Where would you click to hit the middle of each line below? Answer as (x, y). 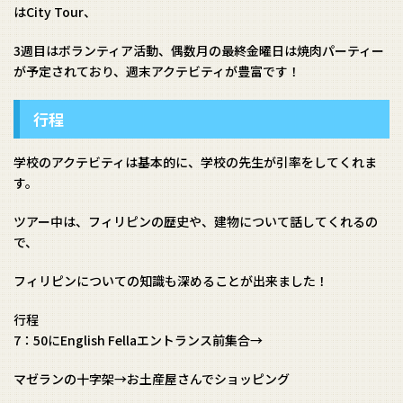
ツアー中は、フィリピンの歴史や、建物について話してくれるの (196, 221)
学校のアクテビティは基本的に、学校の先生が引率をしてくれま (195, 161)
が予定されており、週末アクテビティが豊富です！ (157, 71)
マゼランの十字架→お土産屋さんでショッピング (152, 378)
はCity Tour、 (55, 11)
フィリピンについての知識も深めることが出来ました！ (171, 280)
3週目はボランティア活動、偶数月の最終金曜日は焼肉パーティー (199, 50)
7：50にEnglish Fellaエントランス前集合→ (138, 340)
